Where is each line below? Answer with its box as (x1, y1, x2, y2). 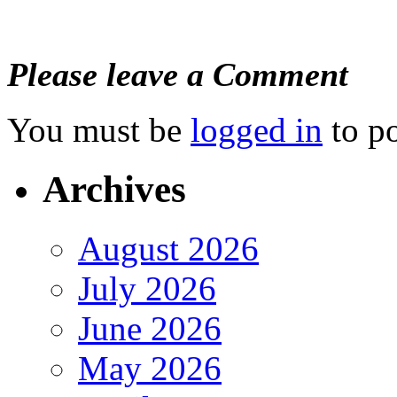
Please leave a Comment (7, 55, 348, 93)
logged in (191, 111, 323, 150)
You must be (7, 111, 191, 150)
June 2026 (78, 309, 222, 348)
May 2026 (78, 349, 222, 388)
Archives (43, 168, 186, 211)
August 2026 (78, 230, 259, 269)
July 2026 (78, 269, 216, 308)
